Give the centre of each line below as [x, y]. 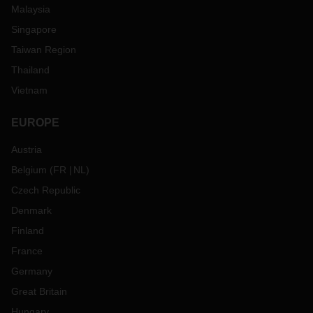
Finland [28, 231]
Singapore [34, 29]
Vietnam [29, 90]
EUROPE [35, 123]
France [27, 251]
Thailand [30, 70]
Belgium [29, 170]
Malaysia [31, 9]
